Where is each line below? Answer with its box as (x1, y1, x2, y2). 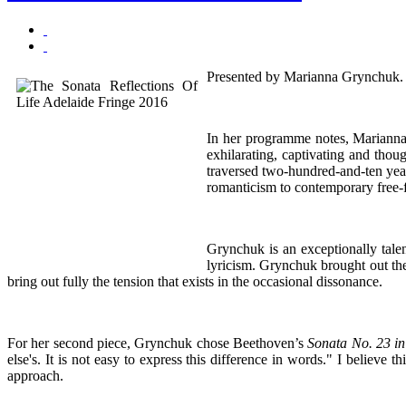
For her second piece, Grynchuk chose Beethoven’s (7, 334, 308, 351)
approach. (7, 367, 63, 383)
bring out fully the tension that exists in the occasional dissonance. (7, 273, 382, 289)
